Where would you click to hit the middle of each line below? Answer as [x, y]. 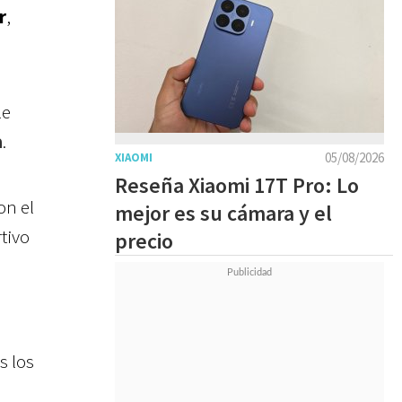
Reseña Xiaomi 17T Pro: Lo [237, 185]
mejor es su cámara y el [223, 213]
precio [144, 241]
